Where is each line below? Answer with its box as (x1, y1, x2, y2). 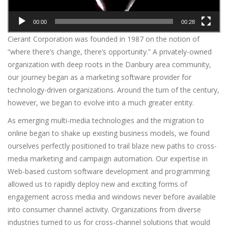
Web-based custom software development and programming (8, 166, 210, 177)
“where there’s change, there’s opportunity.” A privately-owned (8, 47, 212, 57)
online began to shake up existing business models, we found (8, 128, 210, 138)
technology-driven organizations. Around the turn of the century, (8, 85, 219, 95)
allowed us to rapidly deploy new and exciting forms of (8, 179, 187, 189)
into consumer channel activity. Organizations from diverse (8, 205, 201, 215)
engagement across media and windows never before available (8, 192, 216, 202)
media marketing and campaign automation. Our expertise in (8, 154, 208, 164)
